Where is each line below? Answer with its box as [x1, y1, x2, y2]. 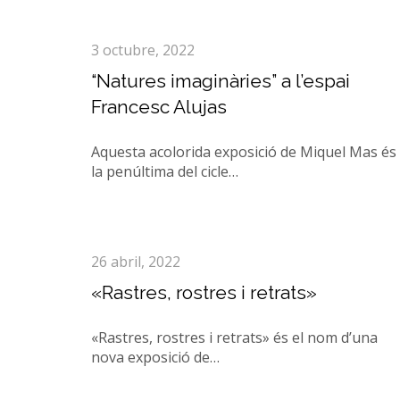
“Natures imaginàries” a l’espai [91, 70, 350, 92]
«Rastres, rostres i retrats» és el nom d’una [91, 328, 378, 347]
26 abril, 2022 [91, 252, 180, 271]
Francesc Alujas [91, 96, 227, 118]
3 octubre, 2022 [91, 40, 195, 60]
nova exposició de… [91, 347, 220, 367]
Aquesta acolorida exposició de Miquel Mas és [91, 142, 396, 162]
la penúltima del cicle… [91, 162, 238, 181]
